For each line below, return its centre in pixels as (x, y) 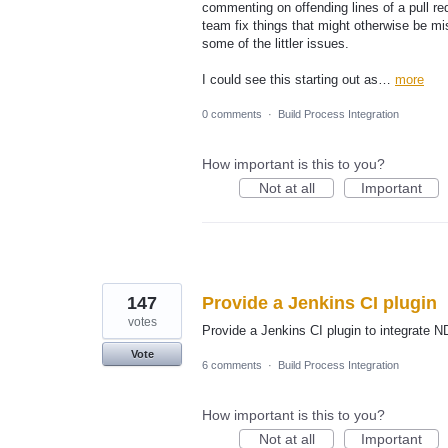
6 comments (232, 365)
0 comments (232, 114)
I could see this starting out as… (298, 80)
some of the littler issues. (275, 43)
